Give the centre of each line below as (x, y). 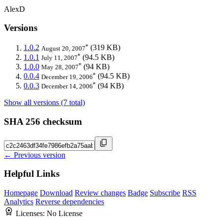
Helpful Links (32, 174)
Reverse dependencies (70, 202)
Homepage (21, 193)
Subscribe (165, 193)
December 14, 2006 (67, 86)
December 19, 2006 (67, 77)
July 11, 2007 (59, 57)
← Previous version (35, 155)
